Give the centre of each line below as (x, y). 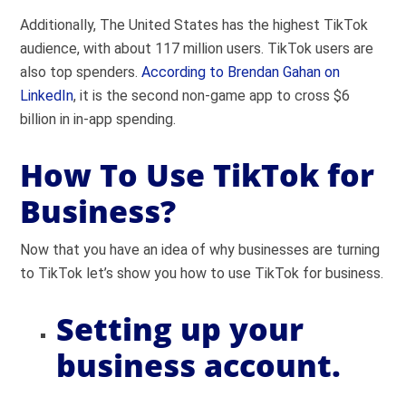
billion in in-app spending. (98, 119)
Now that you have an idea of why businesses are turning (200, 250)
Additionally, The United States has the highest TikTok (194, 25)
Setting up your (180, 329)
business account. (199, 365)
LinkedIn (47, 96)
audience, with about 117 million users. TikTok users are (197, 48)
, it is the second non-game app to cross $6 (212, 96)
